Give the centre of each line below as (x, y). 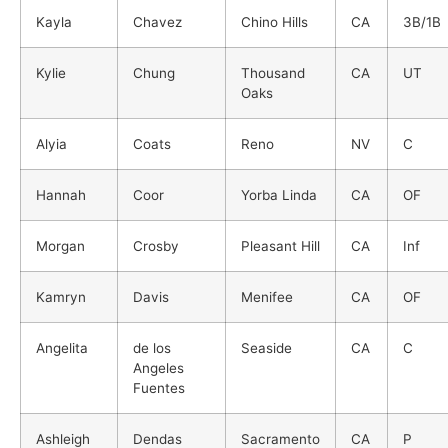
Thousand (273, 72)
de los (152, 347)
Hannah (61, 194)
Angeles (158, 367)
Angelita (62, 347)
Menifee (267, 296)
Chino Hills (274, 21)
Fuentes (159, 387)
